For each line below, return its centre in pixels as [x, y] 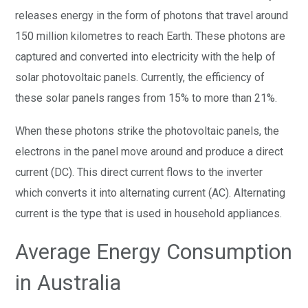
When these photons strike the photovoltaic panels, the [147, 131]
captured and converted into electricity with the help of [146, 56]
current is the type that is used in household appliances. [149, 213]
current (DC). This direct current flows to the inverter [139, 172]
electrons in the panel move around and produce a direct [150, 151]
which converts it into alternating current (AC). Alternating [151, 192]
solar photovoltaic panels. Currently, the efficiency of [140, 77]
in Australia [68, 283]
